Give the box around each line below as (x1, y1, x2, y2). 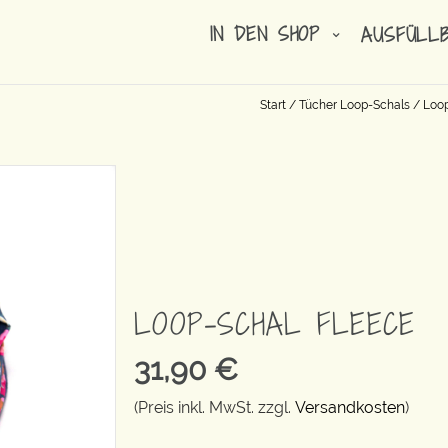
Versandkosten (295, 398, 405, 418)
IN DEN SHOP (209, 19, 331, 47)
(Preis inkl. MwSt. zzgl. (134, 398, 295, 418)
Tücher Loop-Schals (299, 98, 410, 112)
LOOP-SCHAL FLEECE (134, 303, 416, 346)
